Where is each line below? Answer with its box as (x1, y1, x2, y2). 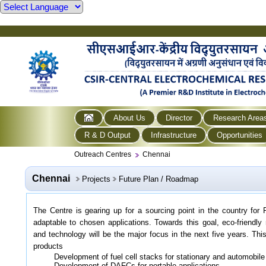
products (33, 242, 63, 251)
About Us (113, 113, 146, 122)
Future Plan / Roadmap (118, 174, 198, 183)
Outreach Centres (74, 150, 131, 159)
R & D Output (84, 130, 131, 140)
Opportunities (217, 130, 263, 140)
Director (166, 113, 193, 122)
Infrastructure (151, 130, 197, 140)
